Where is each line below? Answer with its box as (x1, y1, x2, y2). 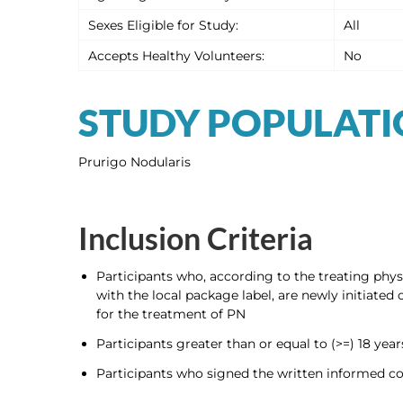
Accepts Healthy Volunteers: (88, 48, 264, 64)
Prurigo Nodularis (78, 154, 191, 170)
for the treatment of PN (96, 306, 246, 322)
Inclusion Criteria (78, 220, 313, 256)
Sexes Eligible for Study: (88, 17, 238, 33)
